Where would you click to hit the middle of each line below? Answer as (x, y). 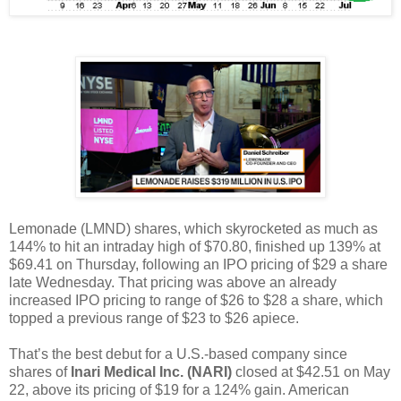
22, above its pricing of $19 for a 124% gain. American (179, 389)
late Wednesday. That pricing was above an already (173, 282)
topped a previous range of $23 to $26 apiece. (154, 318)
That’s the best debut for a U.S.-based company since (178, 354)
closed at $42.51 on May (311, 371)
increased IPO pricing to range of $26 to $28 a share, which (196, 300)
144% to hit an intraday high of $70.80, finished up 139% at (195, 246)
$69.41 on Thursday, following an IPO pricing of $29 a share (198, 264)
